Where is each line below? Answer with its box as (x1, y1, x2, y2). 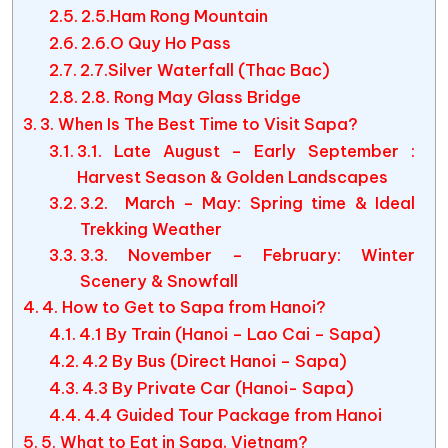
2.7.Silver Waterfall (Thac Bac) (79, 60, 330, 80)
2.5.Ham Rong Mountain (80, 6, 268, 26)
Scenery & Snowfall (79, 271, 238, 291)
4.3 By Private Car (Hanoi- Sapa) (81, 378, 354, 398)
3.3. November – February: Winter (79, 245, 415, 265)
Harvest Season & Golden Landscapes (76, 167, 388, 187)
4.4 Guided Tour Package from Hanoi (83, 405, 382, 425)
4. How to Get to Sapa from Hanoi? (42, 297, 327, 317)
